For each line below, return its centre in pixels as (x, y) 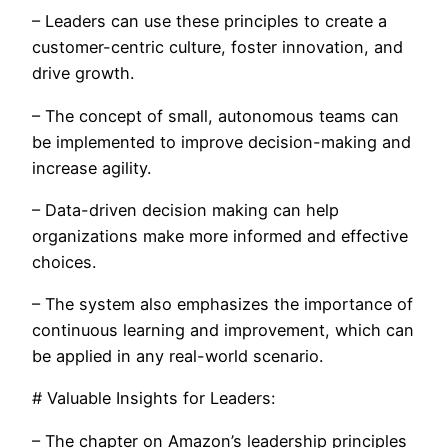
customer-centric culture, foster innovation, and (217, 47)
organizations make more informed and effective (220, 235)
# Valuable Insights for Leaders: (153, 398)
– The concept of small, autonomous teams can (215, 115)
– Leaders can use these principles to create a (209, 21)
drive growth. (83, 73)
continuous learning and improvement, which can (223, 330)
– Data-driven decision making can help (185, 209)
